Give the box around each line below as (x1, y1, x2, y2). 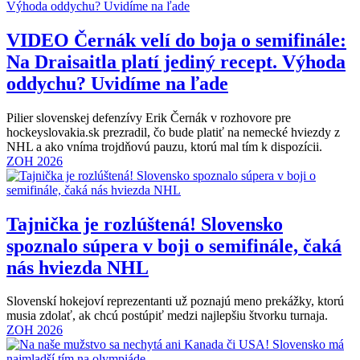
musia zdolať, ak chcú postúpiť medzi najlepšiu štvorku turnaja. (6, 309, 328, 323)
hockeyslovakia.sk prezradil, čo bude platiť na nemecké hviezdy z (6, 125, 340, 139)
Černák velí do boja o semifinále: (69, 29, 346, 51)
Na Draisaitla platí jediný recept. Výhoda (6, 51, 346, 72)
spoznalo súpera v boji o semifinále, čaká (6, 235, 342, 256)
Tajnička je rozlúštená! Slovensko (6, 213, 283, 235)
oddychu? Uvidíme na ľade (6, 72, 228, 94)
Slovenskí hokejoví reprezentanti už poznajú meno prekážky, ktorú (6, 294, 344, 309)
